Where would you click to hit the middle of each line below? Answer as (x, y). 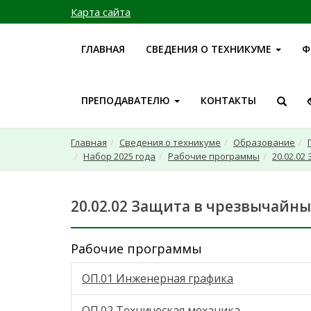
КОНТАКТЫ (228, 100)
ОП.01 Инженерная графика (158, 278)
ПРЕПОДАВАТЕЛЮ (127, 100)
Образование (264, 142)
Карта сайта (101, 12)
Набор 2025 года (119, 156)
